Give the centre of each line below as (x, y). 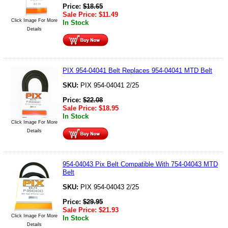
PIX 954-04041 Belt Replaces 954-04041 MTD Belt (137, 70)
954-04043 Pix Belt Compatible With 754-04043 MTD (140, 164)
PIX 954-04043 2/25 (110, 187)
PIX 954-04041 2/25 (110, 85)
